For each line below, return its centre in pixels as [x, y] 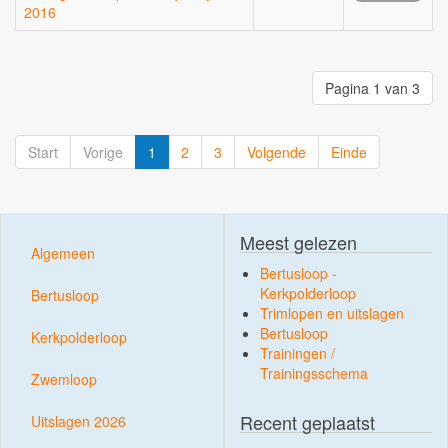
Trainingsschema [314, 373]
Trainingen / [297, 353]
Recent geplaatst [307, 422]
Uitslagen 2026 [78, 421]
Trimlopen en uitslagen [332, 313]
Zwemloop [64, 379]
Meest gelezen [298, 242]
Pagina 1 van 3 [372, 88]
